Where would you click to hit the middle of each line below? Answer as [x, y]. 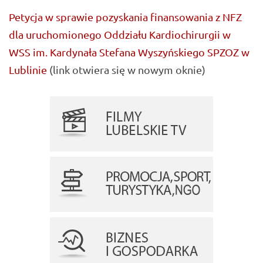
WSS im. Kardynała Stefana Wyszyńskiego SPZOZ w [129, 52]
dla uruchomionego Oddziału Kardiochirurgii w [120, 35]
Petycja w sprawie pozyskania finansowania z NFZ [125, 17]
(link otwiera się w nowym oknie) [126, 70]
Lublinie [28, 70]
